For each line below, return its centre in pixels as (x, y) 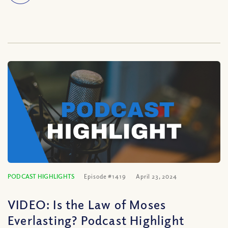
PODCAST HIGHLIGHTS (41, 176)
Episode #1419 (105, 176)
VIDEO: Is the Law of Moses (87, 204)
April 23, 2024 (156, 176)
